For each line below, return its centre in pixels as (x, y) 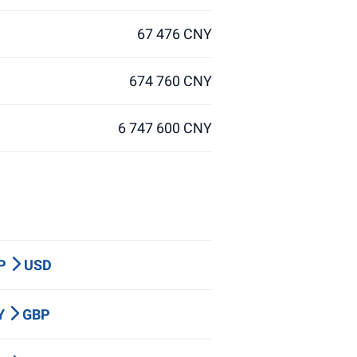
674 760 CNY (171, 81)
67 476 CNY (175, 34)
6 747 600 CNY (165, 128)
